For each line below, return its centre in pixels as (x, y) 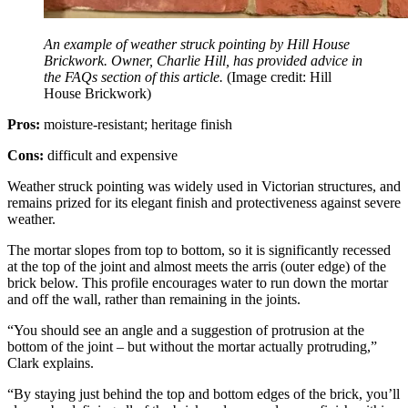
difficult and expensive (111, 156)
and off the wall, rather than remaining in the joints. (154, 300)
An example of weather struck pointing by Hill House (197, 45)
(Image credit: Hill (279, 77)
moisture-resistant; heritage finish (136, 125)
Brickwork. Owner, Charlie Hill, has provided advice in (203, 61)
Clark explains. (51, 363)
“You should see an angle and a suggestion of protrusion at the (186, 331)
